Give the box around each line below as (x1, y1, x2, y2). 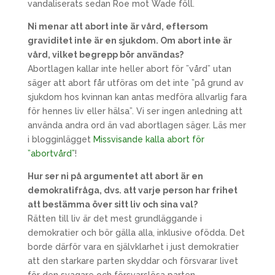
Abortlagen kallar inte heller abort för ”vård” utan (27, 64, 231, 74)
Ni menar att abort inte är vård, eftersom (27, 21, 208, 31)
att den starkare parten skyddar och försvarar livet (27, 256, 238, 266)
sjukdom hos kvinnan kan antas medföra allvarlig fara (27, 92, 247, 102)
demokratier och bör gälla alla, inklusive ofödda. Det (27, 228, 245, 238)
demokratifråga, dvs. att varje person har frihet (27, 185, 238, 195)
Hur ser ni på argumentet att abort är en (27, 171, 203, 181)
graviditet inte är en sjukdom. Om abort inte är (27, 36, 232, 45)
